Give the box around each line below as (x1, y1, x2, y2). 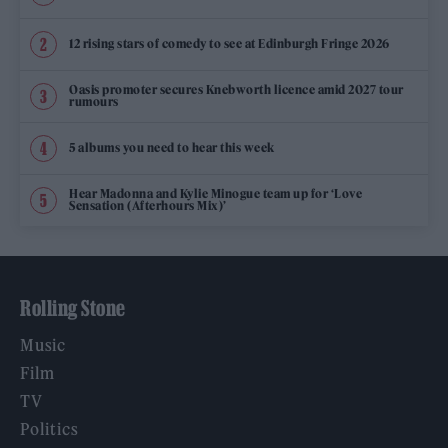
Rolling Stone (20, 295, 126, 320)
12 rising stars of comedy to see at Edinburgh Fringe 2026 (69, 36, 390, 52)
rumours (69, 94, 119, 110)
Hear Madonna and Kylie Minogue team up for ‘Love (69, 186, 362, 202)
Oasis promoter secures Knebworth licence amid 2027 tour (69, 82, 404, 98)
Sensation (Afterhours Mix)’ (69, 198, 227, 214)
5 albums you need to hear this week (69, 140, 275, 156)
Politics (20, 418, 79, 439)
